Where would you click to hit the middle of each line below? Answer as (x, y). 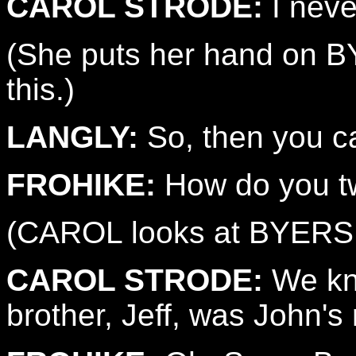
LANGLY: (72, 137)
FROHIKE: (81, 185)
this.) (41, 89)
